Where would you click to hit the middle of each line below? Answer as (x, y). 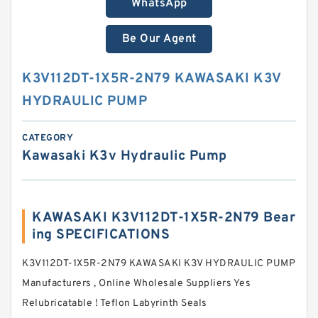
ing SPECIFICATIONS (101, 235)
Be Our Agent (159, 39)
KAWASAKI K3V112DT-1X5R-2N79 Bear (164, 218)
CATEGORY (48, 138)
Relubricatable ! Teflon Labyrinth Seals (115, 303)
